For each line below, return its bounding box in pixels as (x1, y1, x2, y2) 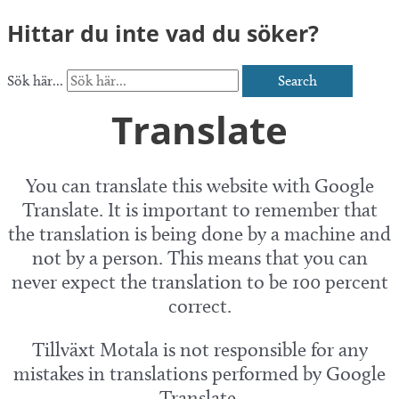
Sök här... (7, 72, 67, 90)
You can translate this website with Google (25, 174, 374, 199)
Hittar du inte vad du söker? (7, 17, 319, 48)
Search (278, 72, 317, 90)
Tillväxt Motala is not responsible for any (31, 338, 368, 362)
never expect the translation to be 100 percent (11, 270, 388, 295)
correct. (167, 294, 232, 319)
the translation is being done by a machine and (8, 222, 391, 247)
